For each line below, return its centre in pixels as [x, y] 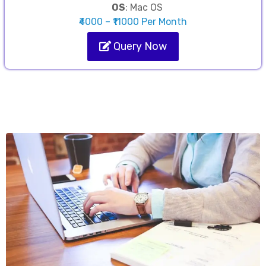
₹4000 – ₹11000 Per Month [133, 22]
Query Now [139, 47]
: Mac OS [144, 8]
